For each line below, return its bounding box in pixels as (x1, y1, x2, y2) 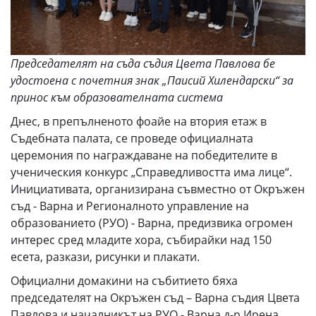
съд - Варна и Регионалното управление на (11, 198, 249, 214)
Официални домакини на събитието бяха (11, 273, 238, 288)
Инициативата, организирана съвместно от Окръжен (11, 181, 305, 197)
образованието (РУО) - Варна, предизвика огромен (11, 215, 293, 231)
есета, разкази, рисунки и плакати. (11, 249, 200, 265)
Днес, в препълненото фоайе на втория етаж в (11, 114, 267, 129)
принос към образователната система (11, 90, 223, 105)
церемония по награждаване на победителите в (11, 147, 277, 163)
